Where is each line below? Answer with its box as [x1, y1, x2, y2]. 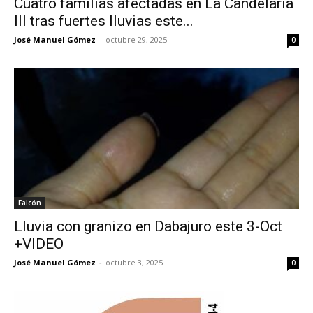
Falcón [18, 197, 41, 208]
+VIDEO [14, 235, 64, 252]
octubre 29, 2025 [105, 34, 167, 45]
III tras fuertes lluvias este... [14, 13, 194, 30]
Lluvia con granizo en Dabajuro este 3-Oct [14, 217, 282, 235]
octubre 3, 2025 [105, 256, 163, 268]
